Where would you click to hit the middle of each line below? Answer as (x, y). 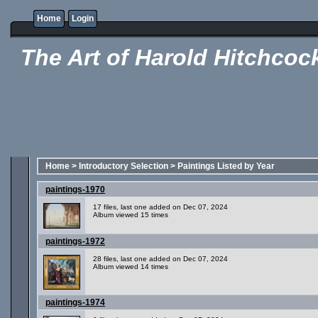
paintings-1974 (75, 302)
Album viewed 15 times (131, 215)
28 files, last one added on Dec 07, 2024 (160, 259)
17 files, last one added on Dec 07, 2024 (160, 207)
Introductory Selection (124, 166)
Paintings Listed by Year (226, 166)
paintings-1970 (75, 190)
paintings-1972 (75, 241)
